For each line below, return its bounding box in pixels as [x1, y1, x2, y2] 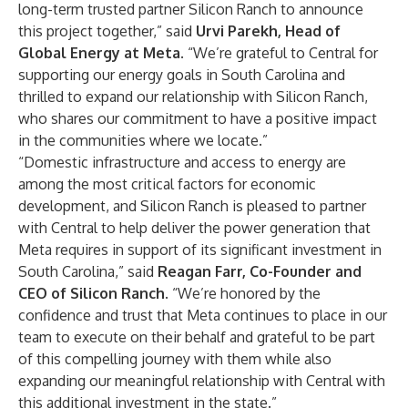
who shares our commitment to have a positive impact [18, 109, 377, 127]
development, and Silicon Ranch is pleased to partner [18, 197, 366, 215]
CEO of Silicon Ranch [18, 284, 165, 302]
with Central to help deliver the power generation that [18, 219, 371, 237]
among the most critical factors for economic [18, 175, 316, 193]
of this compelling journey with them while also [18, 350, 331, 368]
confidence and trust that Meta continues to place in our [18, 306, 387, 324]
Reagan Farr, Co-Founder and [158, 262, 362, 280]
